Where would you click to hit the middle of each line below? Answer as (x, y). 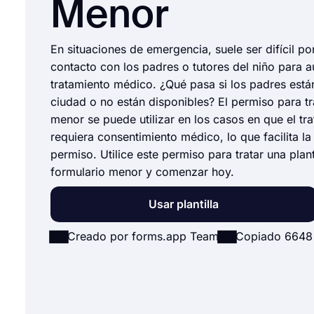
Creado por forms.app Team (143, 236)
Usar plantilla (184, 204)
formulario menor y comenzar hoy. (142, 172)
